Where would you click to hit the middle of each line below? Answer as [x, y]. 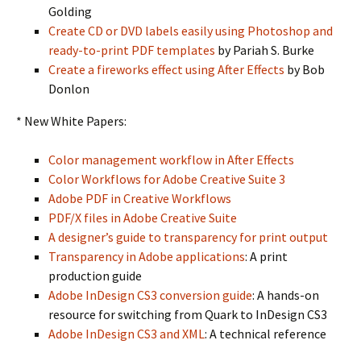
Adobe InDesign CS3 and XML [127, 334]
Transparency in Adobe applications [147, 256]
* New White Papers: [71, 121]
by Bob [305, 69]
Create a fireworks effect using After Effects [166, 69]
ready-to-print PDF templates [132, 50]
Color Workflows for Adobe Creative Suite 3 [167, 179]
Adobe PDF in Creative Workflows [140, 198]
